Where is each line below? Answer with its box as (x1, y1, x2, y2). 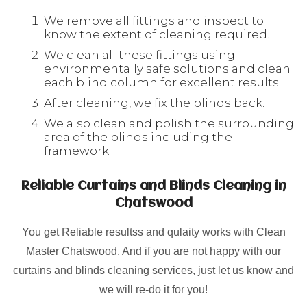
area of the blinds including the (44, 130, 232, 144)
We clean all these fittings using (44, 47, 235, 62)
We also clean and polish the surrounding (44, 116, 294, 130)
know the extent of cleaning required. (44, 27, 269, 41)
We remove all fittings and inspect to (44, 13, 264, 27)
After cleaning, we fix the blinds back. (44, 95, 265, 110)
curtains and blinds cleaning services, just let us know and (13, 264, 294, 276)
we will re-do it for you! (99, 283, 208, 295)
